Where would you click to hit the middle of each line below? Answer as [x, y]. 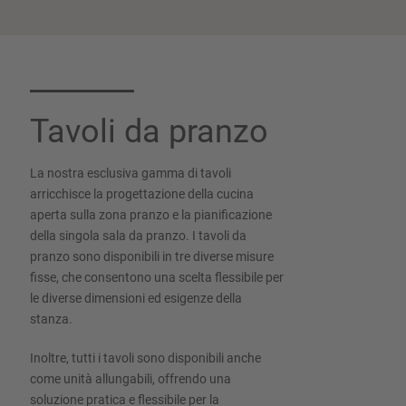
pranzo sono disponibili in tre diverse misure [152, 256]
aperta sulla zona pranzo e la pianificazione [151, 214]
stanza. [52, 319]
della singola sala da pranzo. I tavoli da [139, 235]
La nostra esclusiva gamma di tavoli [131, 173]
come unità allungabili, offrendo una [131, 378]
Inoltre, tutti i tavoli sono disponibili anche [146, 358]
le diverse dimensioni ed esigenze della [136, 298]
